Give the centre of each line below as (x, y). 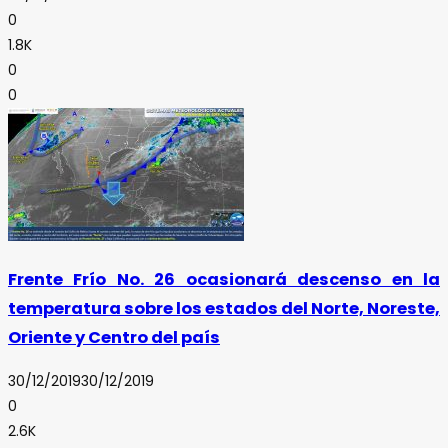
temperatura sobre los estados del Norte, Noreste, (224, 309)
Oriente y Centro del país (114, 338)
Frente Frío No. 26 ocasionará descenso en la (224, 280)
